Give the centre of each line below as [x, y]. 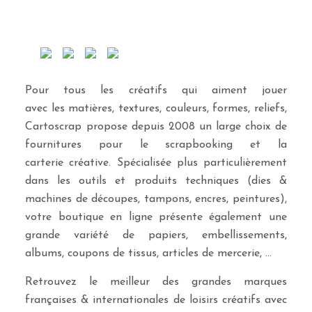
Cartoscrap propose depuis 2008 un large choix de [156, 126]
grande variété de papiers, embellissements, [156, 235]
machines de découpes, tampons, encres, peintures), [156, 199]
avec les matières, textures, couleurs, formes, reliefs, [156, 108]
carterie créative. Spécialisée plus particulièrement [156, 163]
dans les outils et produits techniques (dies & [156, 181]
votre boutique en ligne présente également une [156, 217]
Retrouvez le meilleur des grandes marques [156, 282]
